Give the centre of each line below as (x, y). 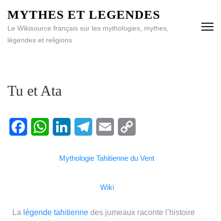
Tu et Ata (35, 91)
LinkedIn (68, 144)
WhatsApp (49, 144)
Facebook (27, 144)
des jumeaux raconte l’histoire (142, 212)
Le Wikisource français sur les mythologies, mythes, (88, 28)
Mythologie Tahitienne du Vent (107, 158)
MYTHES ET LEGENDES (84, 15)
